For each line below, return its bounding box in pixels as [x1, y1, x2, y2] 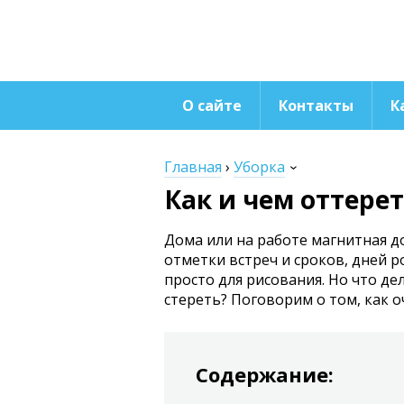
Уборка [234, 157, 285, 177]
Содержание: [196, 361, 334, 388]
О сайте [182, 96, 242, 115]
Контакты [279, 96, 353, 115]
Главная [164, 157, 222, 177]
